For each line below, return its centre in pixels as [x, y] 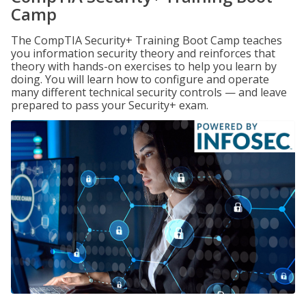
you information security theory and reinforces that [143, 53]
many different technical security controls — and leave [149, 92]
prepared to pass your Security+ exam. [110, 105]
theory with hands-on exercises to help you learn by [144, 66]
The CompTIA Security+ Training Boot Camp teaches [147, 40]
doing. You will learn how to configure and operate [140, 79]
